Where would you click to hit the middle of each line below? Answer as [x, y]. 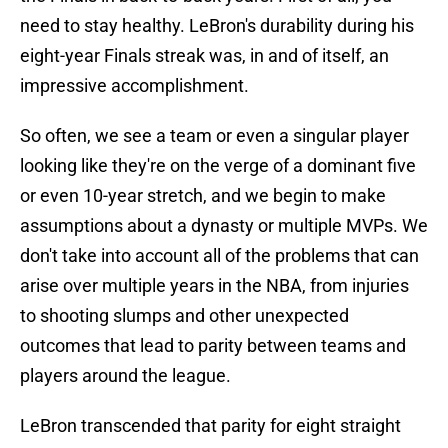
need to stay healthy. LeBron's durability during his [217, 26]
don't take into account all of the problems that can [219, 256]
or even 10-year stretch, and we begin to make [203, 196]
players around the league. [125, 376]
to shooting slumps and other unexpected [184, 316]
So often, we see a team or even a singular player [214, 136]
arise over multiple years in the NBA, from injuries [214, 286]
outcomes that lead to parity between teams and [213, 346]
